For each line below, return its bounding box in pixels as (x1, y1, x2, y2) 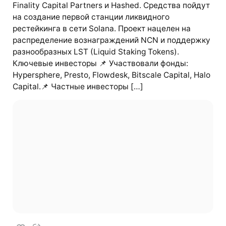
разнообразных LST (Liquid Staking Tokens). (12, 46, 179, 56)
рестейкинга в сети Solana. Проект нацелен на (12, 23, 191, 33)
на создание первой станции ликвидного (12, 12, 169, 22)
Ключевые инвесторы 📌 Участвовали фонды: (12, 58, 188, 68)
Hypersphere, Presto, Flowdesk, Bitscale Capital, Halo (12, 70, 210, 80)
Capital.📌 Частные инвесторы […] (12, 81, 143, 91)
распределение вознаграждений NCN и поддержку (12, 35, 210, 45)
